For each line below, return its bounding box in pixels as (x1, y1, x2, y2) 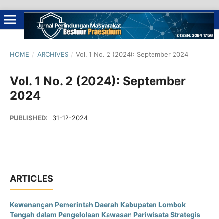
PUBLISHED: (9, 113, 49, 122)
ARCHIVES (37, 50, 68, 58)
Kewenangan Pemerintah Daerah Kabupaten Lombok (9, 200, 186, 209)
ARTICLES (9, 173, 53, 184)
